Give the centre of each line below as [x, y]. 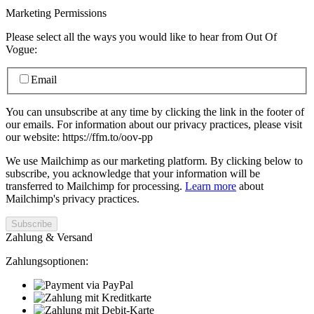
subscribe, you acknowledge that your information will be [133, 174]
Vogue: [21, 49]
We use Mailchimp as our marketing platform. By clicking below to [154, 161]
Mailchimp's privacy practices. [73, 199]
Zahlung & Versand [49, 238]
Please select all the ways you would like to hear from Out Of [141, 36]
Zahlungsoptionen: [47, 261]
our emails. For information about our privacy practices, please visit [154, 125]
